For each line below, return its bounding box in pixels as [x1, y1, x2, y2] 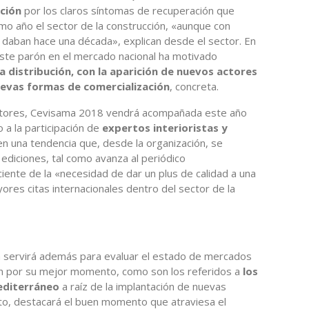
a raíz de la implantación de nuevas [59, 279, 226, 293]
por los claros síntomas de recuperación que [21, 3, 235, 17]
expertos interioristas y [102, 120, 228, 134]
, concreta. [170, 79, 219, 93]
